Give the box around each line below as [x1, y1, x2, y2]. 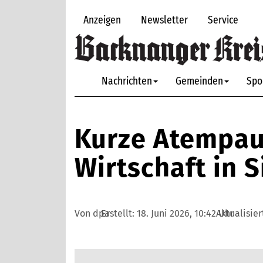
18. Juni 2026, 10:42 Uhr [137, 208, 234, 220]
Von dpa [75, 208, 110, 220]
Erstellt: [101, 208, 137, 220]
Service [208, 13, 238, 26]
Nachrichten [102, 74, 152, 88]
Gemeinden [176, 74, 223, 88]
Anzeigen [83, 13, 121, 26]
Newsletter [141, 13, 188, 26]
